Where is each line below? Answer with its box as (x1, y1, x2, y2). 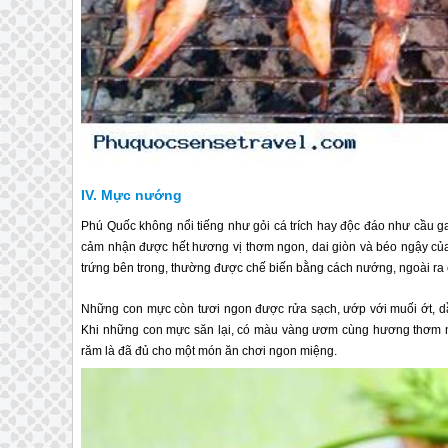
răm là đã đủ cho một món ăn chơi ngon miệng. (81, 343, 338, 358)
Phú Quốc (81, 218, 136, 233)
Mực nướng (101, 186, 183, 203)
